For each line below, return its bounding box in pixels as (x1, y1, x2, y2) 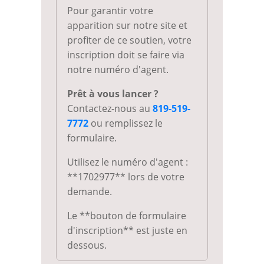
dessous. (67, 238, 107, 252)
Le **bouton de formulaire (67, 209, 186, 222)
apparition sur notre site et (67, 18, 187, 32)
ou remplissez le (88, 116, 163, 130)
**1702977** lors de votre (67, 170, 184, 183)
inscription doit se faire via (67, 48, 184, 61)
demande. (67, 184, 112, 198)
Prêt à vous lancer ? (67, 87, 159, 100)
